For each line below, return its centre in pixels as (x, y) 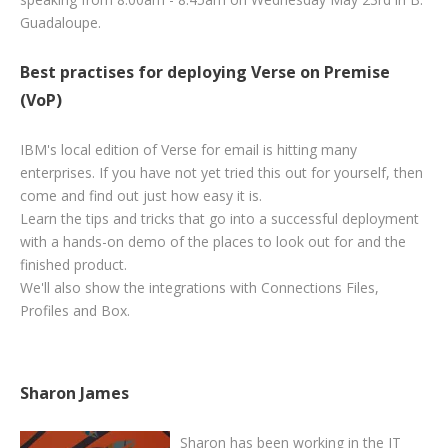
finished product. (73, 265)
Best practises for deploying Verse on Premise (205, 72)
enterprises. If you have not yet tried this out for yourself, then (221, 173)
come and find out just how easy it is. (141, 196)
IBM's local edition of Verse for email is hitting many (188, 150)
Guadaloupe (59, 23)
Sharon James (74, 393)
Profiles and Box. (75, 311)
